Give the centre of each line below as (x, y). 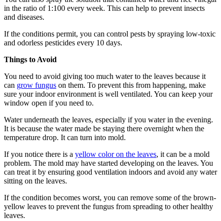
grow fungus (37, 85)
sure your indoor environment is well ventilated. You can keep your (108, 94)
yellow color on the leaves (116, 154)
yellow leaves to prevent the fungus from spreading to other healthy (109, 207)
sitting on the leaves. (36, 181)
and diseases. (24, 17)
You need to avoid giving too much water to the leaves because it (105, 76)
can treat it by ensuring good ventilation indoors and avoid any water (110, 172)
